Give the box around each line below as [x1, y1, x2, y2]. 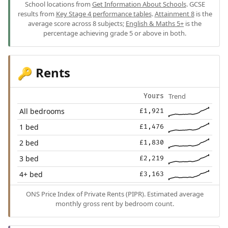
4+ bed [19, 169, 43, 179]
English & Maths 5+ [126, 18, 184, 28]
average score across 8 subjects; [28, 18, 126, 28]
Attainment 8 [154, 9, 194, 18]
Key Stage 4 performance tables [55, 9, 152, 18]
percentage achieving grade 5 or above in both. [43, 28, 186, 38]
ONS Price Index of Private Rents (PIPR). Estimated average [26, 189, 204, 198]
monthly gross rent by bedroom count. [55, 198, 174, 208]
